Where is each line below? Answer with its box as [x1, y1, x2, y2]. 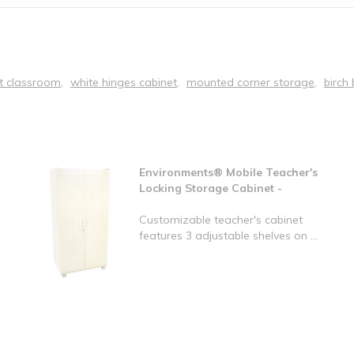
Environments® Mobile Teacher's [139, 165, 318, 180]
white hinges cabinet [70, 75, 177, 90]
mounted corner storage [186, 75, 314, 90]
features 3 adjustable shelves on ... [139, 228, 318, 243]
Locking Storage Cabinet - [139, 181, 283, 196]
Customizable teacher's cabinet [139, 213, 303, 228]
